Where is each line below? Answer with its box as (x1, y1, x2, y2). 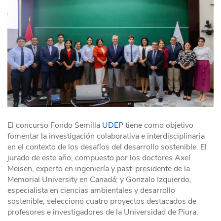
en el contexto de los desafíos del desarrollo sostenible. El (7, 142, 207, 153)
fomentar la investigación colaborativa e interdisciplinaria (7, 131, 205, 142)
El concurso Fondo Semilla (7, 120, 102, 131)
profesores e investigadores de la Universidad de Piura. (7, 207, 198, 218)
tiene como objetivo (123, 120, 193, 131)
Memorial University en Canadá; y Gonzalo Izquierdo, (7, 174, 191, 185)
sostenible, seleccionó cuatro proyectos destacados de (7, 196, 196, 207)
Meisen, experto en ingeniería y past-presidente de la (7, 163, 190, 175)
